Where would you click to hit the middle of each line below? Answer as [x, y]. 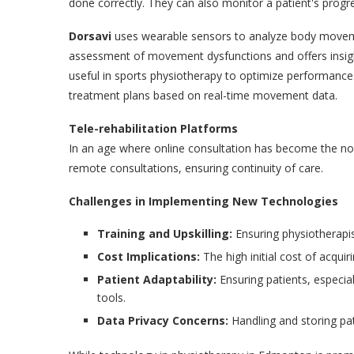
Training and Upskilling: [166, 233]
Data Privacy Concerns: [163, 320]
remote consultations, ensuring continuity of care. [196, 168]
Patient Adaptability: [158, 279]
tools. [111, 297]
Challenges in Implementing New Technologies [203, 201]
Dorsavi [92, 36]
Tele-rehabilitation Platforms [153, 128]
